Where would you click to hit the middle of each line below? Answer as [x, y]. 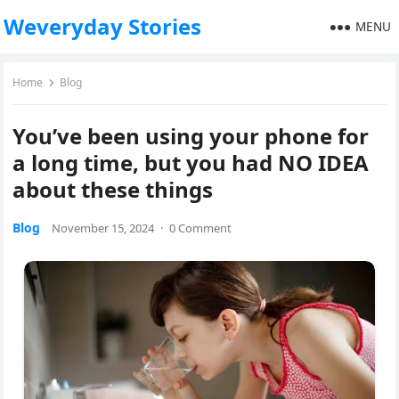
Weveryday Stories [103, 26]
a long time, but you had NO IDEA [191, 163]
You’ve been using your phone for [191, 136]
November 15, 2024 [103, 228]
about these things [113, 189]
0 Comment [201, 228]
